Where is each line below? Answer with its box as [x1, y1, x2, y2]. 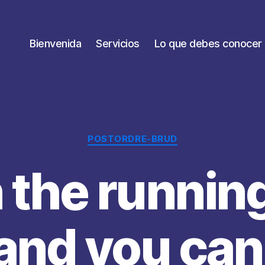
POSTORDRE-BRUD [88, 133, 177, 144]
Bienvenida [30, 37, 82, 50]
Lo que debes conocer [154, 37, 262, 50]
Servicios [96, 37, 140, 50]
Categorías [132, 127, 185, 140]
